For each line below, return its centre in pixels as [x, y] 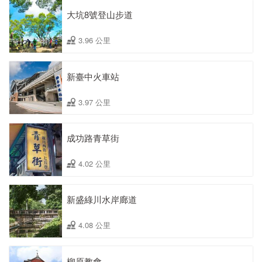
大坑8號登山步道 [100, 15]
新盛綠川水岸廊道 [102, 199]
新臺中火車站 [93, 76]
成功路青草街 [93, 138]
